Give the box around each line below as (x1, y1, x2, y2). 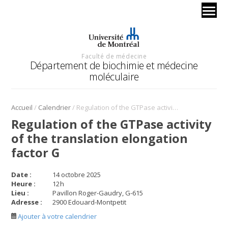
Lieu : (11, 188, 30, 197)
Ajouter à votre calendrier (16, 211, 97, 221)
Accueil (11, 102, 33, 112)
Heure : (11, 179, 36, 188)
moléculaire (89, 69, 139, 83)
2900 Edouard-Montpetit (52, 197, 127, 207)
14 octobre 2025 (52, 169, 101, 179)
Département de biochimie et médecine (30, 58, 198, 72)
